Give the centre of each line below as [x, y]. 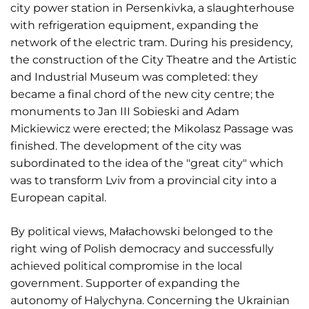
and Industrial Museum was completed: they [134, 77]
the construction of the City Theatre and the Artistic [153, 59]
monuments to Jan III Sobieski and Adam [125, 111]
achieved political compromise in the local [126, 266]
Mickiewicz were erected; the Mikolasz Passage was [152, 128]
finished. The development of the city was [126, 146]
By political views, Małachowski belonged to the [142, 231]
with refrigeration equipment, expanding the [134, 25]
